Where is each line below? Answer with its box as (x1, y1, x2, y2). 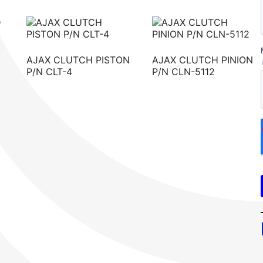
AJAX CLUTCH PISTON (26, 53, 130, 66)
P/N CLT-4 (26, 65, 73, 77)
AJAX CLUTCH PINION (151, 53, 253, 66)
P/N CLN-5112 (151, 65, 215, 77)
